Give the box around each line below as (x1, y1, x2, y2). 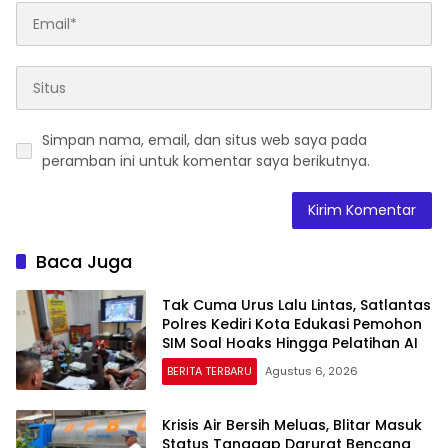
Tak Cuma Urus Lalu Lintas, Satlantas (162, 294, 431, 315)
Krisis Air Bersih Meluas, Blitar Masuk (162, 414, 422, 435)
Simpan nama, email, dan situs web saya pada (42, 130, 367, 151)
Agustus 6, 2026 (265, 362, 358, 379)
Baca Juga (36, 249, 132, 275)
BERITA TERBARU (167, 362, 252, 379)
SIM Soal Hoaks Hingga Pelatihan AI (162, 332, 418, 353)
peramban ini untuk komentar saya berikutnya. (42, 151, 370, 172)
